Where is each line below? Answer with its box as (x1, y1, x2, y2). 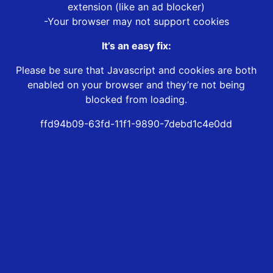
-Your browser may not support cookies (43, 15, 229, 28)
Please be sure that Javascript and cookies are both (16, 64, 257, 77)
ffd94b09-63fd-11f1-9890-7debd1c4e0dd (40, 118, 233, 130)
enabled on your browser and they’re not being (27, 79, 246, 91)
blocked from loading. (85, 93, 188, 106)
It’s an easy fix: (101, 40, 171, 52)
